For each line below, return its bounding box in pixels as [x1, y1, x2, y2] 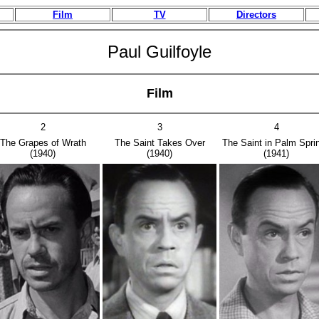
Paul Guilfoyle [108, 42, 211, 61]
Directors [236, 9, 276, 20]
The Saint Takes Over [114, 137, 205, 148]
